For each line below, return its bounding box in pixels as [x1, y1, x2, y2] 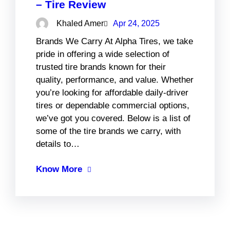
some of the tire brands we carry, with [36, 126, 181, 137]
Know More [36, 164, 82, 175]
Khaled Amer [56, 18, 104, 28]
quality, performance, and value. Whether [36, 75, 194, 85]
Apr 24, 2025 [113, 18, 160, 28]
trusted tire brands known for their [36, 62, 166, 72]
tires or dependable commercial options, [36, 101, 189, 111]
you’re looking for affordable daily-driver [36, 88, 188, 98]
